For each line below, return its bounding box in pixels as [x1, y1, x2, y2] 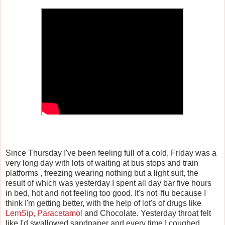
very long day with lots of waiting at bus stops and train [6, 159, 198, 168]
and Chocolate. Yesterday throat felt [82, 209, 211, 218]
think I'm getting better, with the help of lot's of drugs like [6, 199, 201, 208]
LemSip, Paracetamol [6, 209, 82, 218]
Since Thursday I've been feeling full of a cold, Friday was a [6, 149, 216, 158]
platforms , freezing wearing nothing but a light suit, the [6, 169, 198, 178]
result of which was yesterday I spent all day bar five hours [6, 179, 211, 188]
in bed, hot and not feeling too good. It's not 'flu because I [6, 189, 206, 198]
